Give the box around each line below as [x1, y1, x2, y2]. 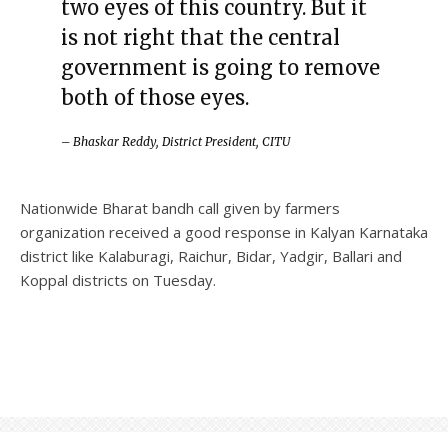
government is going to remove [60, 54, 380, 80]
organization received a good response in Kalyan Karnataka [20, 221, 428, 242]
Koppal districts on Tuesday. [20, 269, 216, 290]
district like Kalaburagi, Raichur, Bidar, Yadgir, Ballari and [20, 245, 402, 266]
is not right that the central [60, 24, 340, 50]
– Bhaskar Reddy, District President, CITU [60, 133, 290, 149]
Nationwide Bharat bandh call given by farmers [20, 197, 340, 218]
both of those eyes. [60, 84, 249, 110]
